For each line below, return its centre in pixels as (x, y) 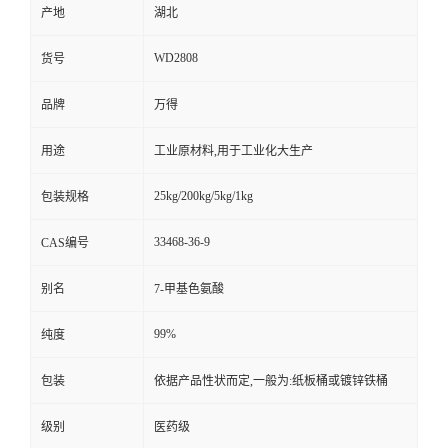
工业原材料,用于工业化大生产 (233, 151)
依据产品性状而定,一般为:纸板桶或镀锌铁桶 (271, 381)
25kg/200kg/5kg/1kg (203, 196)
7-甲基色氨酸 (189, 289)
